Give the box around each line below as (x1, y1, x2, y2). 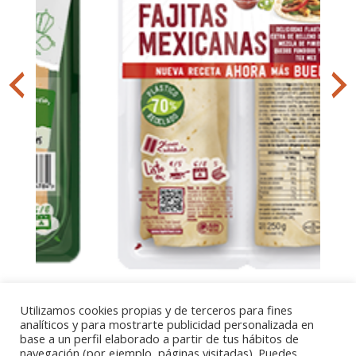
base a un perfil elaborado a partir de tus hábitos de (20, 331, 299, 346)
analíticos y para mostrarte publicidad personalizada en (20, 316, 314, 332)
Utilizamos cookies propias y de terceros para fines (20, 302, 292, 318)
